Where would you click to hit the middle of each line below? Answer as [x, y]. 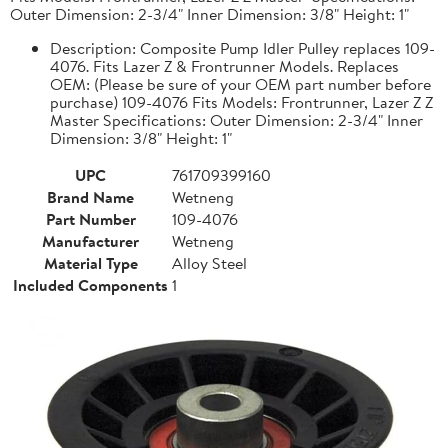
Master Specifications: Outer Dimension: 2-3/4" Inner [236, 119]
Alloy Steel [209, 262]
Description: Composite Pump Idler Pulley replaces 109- [242, 47]
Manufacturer [90, 240]
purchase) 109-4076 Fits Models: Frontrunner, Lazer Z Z [241, 101]
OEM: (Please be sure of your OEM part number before [240, 83]
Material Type [90, 262]
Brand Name [90, 196]
